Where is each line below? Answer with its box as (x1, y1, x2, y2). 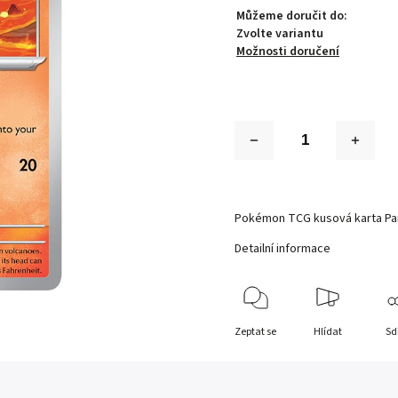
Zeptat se (235, 324, 277, 339)
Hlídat (313, 324, 342, 339)
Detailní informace (235, 240, 331, 258)
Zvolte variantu (236, 25, 324, 43)
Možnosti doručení (236, 43, 340, 60)
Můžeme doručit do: (236, 7, 348, 25)
